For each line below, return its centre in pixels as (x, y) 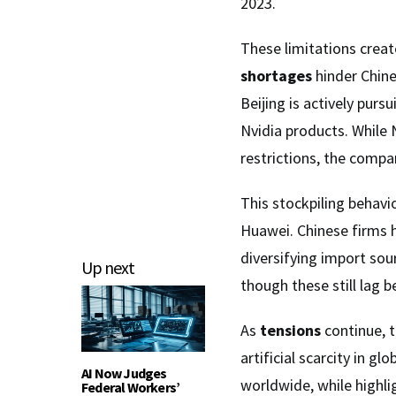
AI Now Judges (124, 373)
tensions (290, 330)
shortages (276, 75)
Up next (108, 267)
